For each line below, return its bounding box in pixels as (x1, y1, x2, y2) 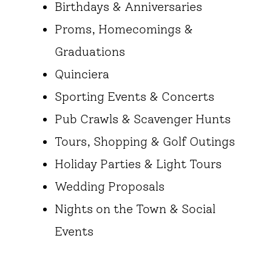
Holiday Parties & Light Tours (55, 157, 222, 172)
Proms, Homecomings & (55, 22, 193, 37)
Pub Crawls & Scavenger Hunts (55, 112, 231, 127)
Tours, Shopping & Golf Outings (55, 134, 235, 149)
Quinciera (55, 67, 109, 82)
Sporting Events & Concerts (55, 89, 214, 104)
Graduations (55, 44, 125, 59)
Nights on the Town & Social (55, 202, 216, 217)
